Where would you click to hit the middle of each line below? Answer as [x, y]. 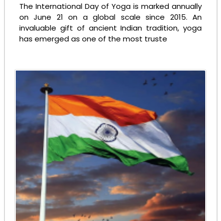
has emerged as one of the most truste [93, 38]
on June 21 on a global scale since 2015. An [110, 17]
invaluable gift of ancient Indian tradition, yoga [110, 28]
